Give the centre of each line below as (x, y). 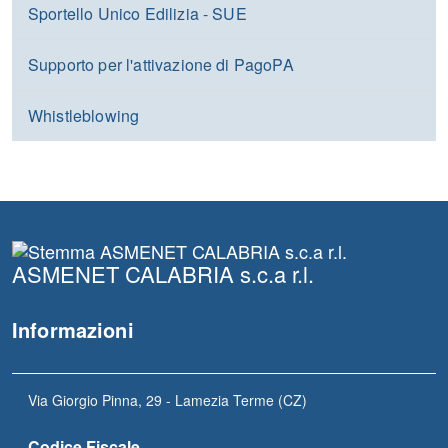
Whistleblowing (84, 115)
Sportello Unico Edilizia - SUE (137, 13)
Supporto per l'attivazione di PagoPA (161, 64)
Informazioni (73, 329)
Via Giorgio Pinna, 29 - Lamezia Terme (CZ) (167, 400)
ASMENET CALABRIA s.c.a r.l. (163, 273)
